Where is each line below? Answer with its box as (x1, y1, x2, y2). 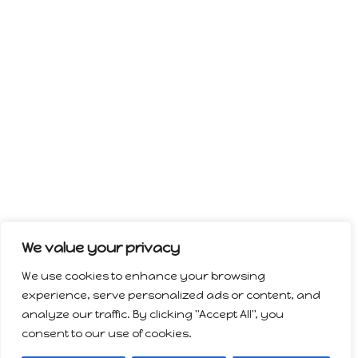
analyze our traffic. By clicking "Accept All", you (22, 308, 284, 321)
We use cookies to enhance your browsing (22, 269, 265, 283)
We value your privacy (22, 239, 180, 257)
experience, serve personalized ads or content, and (22, 288, 320, 302)
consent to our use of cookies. (22, 327, 192, 340)
